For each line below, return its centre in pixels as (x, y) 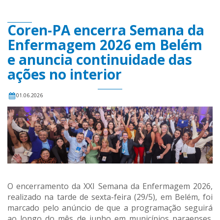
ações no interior (65, 74)
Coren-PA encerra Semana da (106, 30)
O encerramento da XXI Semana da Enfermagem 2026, (110, 186)
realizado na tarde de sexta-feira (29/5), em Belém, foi (110, 197)
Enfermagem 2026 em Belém (105, 45)
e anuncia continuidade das (100, 60)
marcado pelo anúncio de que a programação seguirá (110, 207)
